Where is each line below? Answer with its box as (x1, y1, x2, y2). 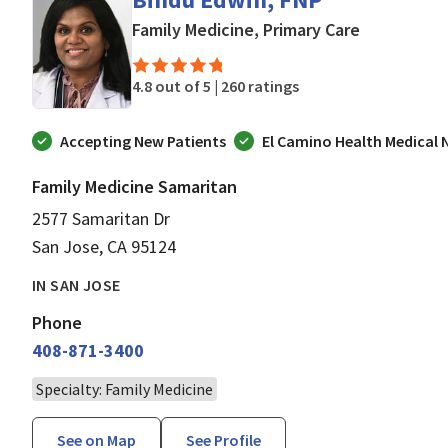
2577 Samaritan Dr (32, 206, 170, 230)
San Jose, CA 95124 (32, 234, 176, 258)
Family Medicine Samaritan (32, 174, 237, 198)
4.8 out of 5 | (132, 75, 221, 96)
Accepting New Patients (60, 130, 226, 151)
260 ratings (221, 75, 299, 96)
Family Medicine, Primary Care (132, 17, 360, 41)
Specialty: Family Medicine (36, 378, 213, 399)
